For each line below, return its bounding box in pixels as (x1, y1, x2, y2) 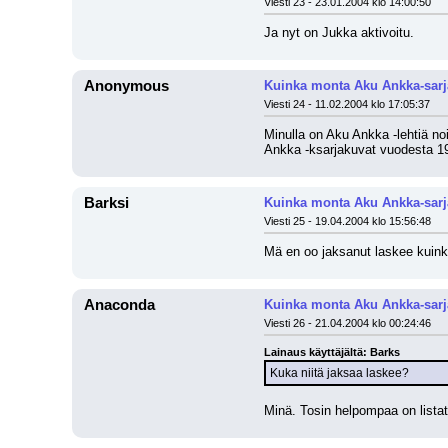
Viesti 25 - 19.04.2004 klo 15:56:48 (264, 215, 431, 227)
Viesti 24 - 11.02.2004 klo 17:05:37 (264, 98, 430, 110)
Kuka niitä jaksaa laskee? (270, 366, 409, 380)
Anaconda (84, 297, 155, 313)
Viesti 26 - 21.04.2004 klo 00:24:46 (264, 317, 431, 329)
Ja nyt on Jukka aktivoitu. (264, 25, 414, 40)
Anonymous (84, 78, 169, 94)
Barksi (84, 195, 129, 211)
